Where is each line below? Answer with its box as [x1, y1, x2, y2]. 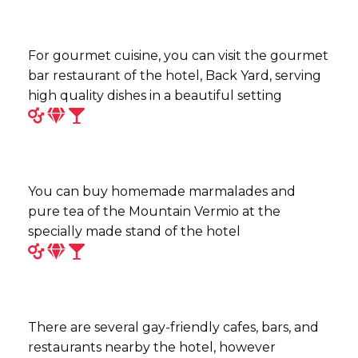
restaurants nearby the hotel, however [28, 339, 276, 355]
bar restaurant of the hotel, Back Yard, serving [28, 67, 321, 83]
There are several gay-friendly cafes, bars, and [28, 319, 319, 335]
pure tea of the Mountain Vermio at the [28, 203, 280, 219]
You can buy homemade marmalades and [28, 183, 296, 199]
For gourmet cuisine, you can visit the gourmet [28, 47, 328, 63]
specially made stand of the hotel [28, 223, 241, 239]
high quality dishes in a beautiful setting [28, 87, 282, 103]
